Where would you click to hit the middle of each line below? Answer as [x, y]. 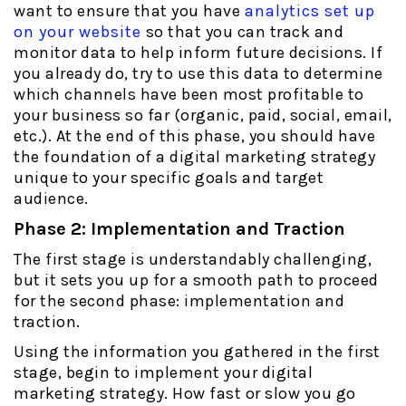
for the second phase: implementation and [179, 301]
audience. [51, 199]
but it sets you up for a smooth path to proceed [196, 280]
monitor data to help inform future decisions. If [198, 53]
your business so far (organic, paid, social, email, [203, 116]
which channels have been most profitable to [189, 95]
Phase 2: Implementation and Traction [179, 229]
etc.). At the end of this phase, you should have [194, 136]
